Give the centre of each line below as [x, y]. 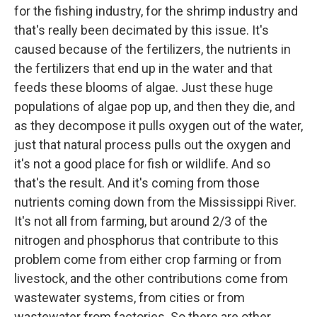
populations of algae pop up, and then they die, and [155, 106]
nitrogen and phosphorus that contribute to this [146, 240]
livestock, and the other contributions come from [151, 278]
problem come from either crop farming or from [148, 259]
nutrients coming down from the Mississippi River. [155, 202]
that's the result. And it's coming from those [137, 183]
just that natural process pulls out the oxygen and [152, 144]
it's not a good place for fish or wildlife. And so [142, 163]
